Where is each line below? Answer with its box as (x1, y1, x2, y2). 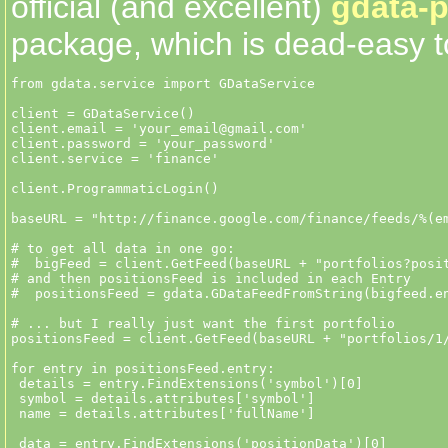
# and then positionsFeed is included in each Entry (11, 271, 411, 287)
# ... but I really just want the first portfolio (11, 316, 395, 332)
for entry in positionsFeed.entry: (11, 361, 275, 377)
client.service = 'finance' (11, 151, 219, 167)
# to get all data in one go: (11, 241, 235, 257)
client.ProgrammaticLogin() (11, 181, 219, 197)
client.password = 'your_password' (11, 136, 275, 152)
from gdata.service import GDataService (11, 76, 315, 92)
